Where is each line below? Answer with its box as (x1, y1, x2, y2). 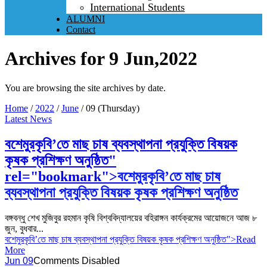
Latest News (5, 113, 52, 124)
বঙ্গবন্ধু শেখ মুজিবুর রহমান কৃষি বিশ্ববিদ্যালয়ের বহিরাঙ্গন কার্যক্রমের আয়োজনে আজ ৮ (5, 212, 257, 223)
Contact (66, 24, 95, 35)
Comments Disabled (33, 255, 120, 266)
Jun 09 (5, 255, 33, 266)
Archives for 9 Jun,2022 (5, 48, 197, 70)
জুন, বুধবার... (5, 223, 44, 234)
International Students (90, 1, 185, 13)
